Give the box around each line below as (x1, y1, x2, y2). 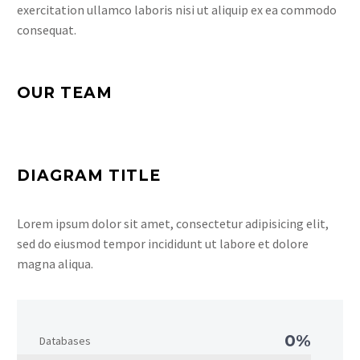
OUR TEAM (17, 84, 112, 102)
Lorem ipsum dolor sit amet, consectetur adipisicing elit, (17, 215, 329, 231)
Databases (39, 333, 91, 348)
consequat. (17, 22, 76, 38)
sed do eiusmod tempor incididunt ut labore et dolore (17, 235, 309, 252)
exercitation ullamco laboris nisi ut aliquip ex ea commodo (17, 2, 337, 18)
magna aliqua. (17, 256, 93, 272)
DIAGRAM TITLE (17, 166, 162, 185)
